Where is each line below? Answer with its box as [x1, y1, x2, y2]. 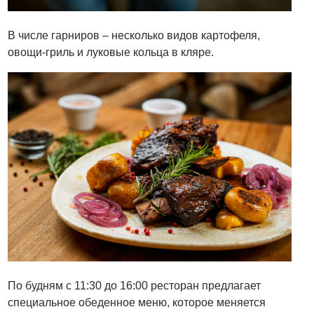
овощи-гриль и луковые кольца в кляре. [8, 46, 214, 59]
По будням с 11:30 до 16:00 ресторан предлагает [8, 279, 261, 292]
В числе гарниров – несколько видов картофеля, [8, 29, 261, 42]
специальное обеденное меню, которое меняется [8, 296, 266, 308]
